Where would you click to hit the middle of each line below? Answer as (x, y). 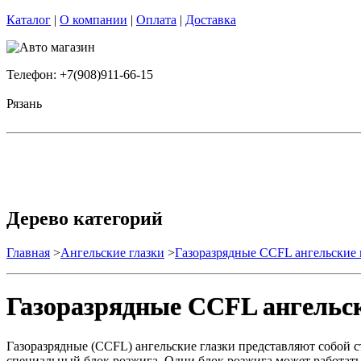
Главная (28, 252)
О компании (93, 20)
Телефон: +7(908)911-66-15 (80, 75)
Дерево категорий (85, 218)
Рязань (24, 104)
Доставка (211, 20)
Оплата (156, 20)
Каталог (29, 20)
